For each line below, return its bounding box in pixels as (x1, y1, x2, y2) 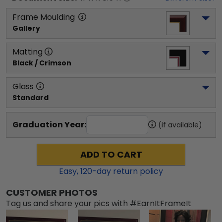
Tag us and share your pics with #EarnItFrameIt (6, 198, 191, 209)
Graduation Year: (12, 119, 86, 130)
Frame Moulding (12, 11, 75, 23)
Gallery (12, 23, 40, 33)
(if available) (158, 120, 202, 130)
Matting (12, 46, 43, 57)
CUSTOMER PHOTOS (6, 186, 98, 199)
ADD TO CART (80, 149, 142, 161)
